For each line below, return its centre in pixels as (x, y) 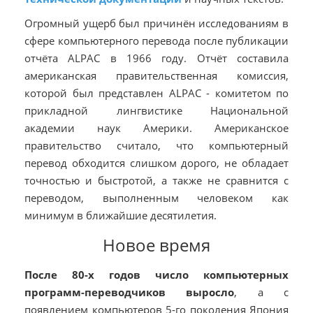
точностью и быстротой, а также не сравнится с (156, 181)
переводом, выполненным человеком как (156, 198)
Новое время (156, 245)
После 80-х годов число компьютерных (156, 275)
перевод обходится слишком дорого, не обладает (156, 163)
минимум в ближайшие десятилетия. (121, 216)
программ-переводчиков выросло (130, 292)
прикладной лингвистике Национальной (156, 111)
